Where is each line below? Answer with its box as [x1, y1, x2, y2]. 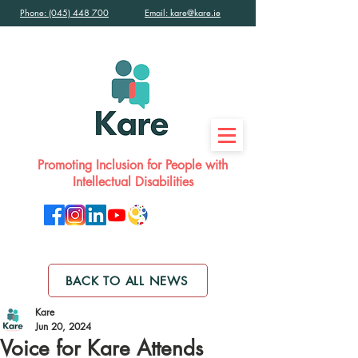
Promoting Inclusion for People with [38, 157, 228, 173]
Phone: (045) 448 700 [20, 6, 109, 18]
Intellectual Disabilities [72, 173, 193, 190]
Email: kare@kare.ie [145, 6, 221, 18]
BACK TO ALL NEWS [65, 272, 188, 288]
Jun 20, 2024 [35, 320, 91, 333]
